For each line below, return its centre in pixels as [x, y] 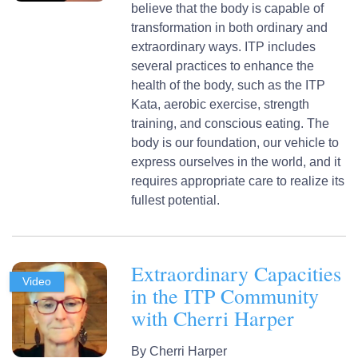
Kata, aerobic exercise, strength [221, 104]
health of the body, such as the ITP [229, 85]
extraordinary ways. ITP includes [224, 46]
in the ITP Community [225, 295]
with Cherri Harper [213, 318]
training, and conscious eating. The [231, 123]
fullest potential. [176, 200]
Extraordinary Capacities [237, 273]
